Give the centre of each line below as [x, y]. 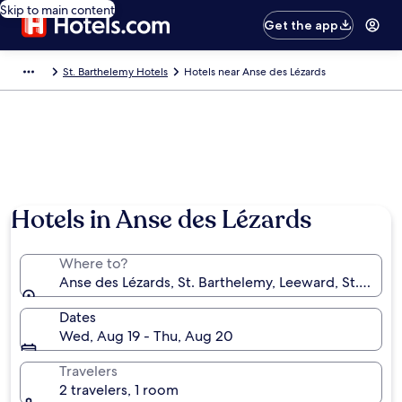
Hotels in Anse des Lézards [161, 220]
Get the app [301, 25]
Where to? [93, 263]
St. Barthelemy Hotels [115, 72]
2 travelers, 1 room [119, 390]
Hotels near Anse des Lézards [255, 72]
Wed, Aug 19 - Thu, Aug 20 [146, 336]
